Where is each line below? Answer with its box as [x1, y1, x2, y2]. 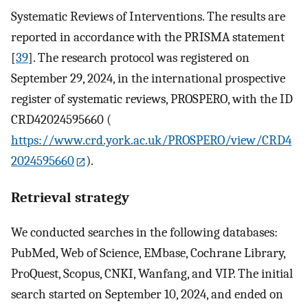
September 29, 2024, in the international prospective [11, 70, 285, 86]
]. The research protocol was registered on [28, 49, 250, 65]
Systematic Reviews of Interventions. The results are [11, 8, 285, 24]
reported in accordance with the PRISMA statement [11, 29, 285, 45]
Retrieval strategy [11, 188, 129, 206]
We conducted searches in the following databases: [11, 225, 278, 241]
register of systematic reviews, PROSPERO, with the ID [11, 91, 293, 107]
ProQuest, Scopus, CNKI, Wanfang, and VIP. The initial [11, 266, 293, 282]
